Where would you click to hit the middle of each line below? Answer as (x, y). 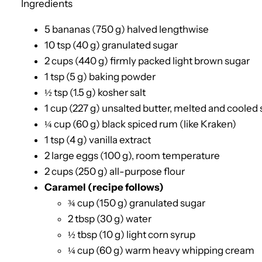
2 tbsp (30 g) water (110, 218)
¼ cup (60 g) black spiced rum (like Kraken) (140, 124)
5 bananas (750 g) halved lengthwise (127, 29)
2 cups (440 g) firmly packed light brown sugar (147, 61)
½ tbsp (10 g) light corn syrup (132, 234)
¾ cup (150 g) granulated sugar (137, 203)
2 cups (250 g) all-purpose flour (115, 171)
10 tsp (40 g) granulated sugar (111, 45)
